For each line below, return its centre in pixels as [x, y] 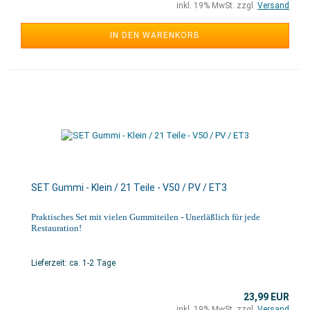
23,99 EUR [266, 297]
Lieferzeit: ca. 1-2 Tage [73, 263]
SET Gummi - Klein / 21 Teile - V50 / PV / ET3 [129, 188]
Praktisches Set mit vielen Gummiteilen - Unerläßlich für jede [146, 217]
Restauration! [56, 228]
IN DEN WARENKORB [155, 35]
